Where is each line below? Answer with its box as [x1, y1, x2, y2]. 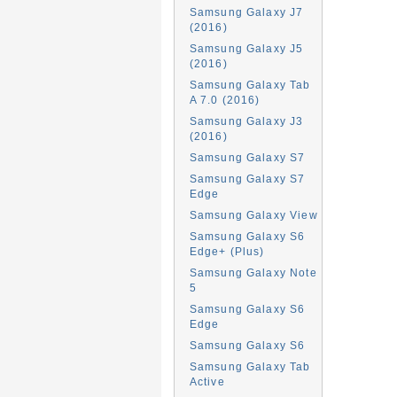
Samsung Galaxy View [189, 209, 318, 221]
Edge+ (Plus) [189, 245, 265, 257]
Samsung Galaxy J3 [189, 115, 304, 127]
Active [189, 376, 225, 387]
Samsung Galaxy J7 [189, 6, 304, 18]
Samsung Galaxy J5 [189, 43, 304, 54]
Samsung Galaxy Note [189, 267, 317, 278]
